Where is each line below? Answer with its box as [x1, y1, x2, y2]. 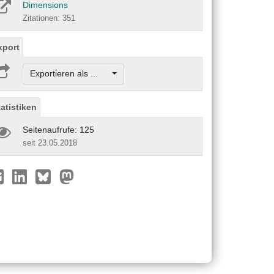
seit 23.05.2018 [23, 138, 77, 147]
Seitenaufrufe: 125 [23, 124, 94, 135]
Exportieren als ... [29, 68, 110, 79]
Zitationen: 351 [23, 13, 75, 23]
